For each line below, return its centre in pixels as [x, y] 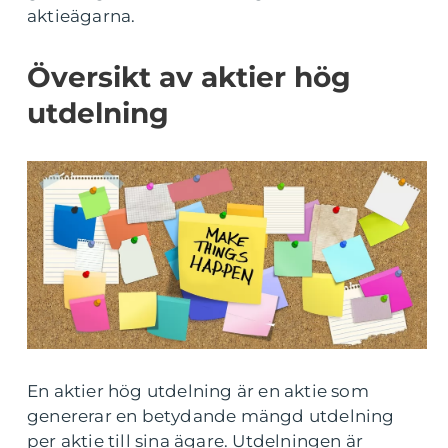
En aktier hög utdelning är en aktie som [198, 391]
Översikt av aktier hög [189, 77]
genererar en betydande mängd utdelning [211, 416]
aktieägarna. [81, 16]
